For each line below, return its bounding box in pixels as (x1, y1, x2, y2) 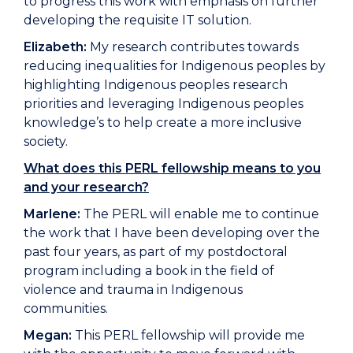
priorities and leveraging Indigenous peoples (24, 96, 303, 112)
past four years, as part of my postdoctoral (24, 244, 288, 260)
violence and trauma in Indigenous (24, 282, 243, 298)
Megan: (24, 328, 72, 344)
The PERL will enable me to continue (80, 206, 319, 222)
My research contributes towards (87, 39, 299, 55)
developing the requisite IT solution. (24, 13, 251, 28)
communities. (24, 301, 108, 317)
